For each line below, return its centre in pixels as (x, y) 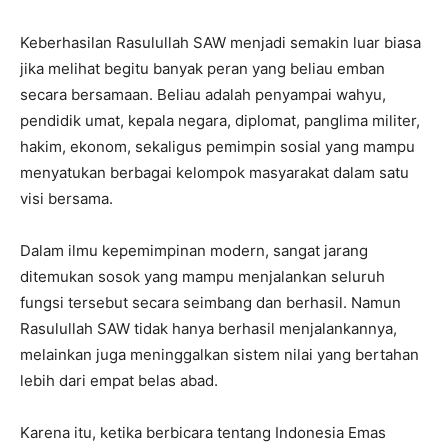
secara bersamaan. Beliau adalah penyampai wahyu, (203, 95)
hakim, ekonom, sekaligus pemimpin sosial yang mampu (217, 147)
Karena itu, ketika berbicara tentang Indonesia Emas (203, 433)
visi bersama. (66, 199)
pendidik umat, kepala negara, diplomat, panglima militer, (220, 121)
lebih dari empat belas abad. (119, 381)
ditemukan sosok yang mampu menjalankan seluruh (202, 277)
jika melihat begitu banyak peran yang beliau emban (202, 69)
